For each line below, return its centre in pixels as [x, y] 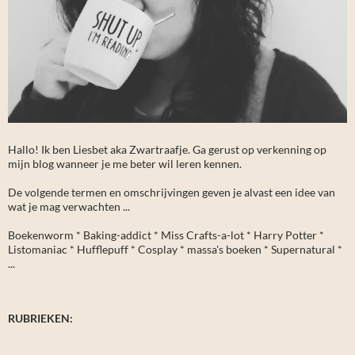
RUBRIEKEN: [40, 318]
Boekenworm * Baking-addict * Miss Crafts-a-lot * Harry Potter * [166, 235]
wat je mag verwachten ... [69, 206]
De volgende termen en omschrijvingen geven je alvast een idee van [172, 192]
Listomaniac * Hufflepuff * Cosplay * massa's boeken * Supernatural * [175, 249]
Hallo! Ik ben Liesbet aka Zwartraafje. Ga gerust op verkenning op [167, 149]
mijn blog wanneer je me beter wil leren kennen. [125, 163]
